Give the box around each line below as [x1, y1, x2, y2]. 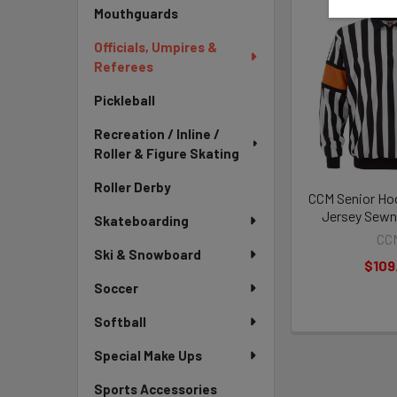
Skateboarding [94, 213, 189, 229]
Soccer [94, 280, 138, 296]
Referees [94, 58, 153, 74]
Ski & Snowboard [94, 246, 201, 262]
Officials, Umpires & [94, 39, 217, 55]
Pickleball [94, 92, 155, 108]
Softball [94, 314, 146, 330]
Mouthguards [94, 5, 178, 21]
